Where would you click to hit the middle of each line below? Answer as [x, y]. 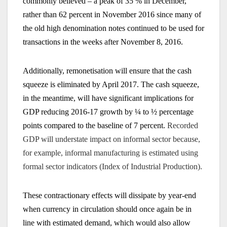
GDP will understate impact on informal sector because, [111, 139]
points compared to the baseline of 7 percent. [95, 126]
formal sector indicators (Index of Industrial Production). [112, 167]
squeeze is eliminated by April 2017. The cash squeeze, [111, 85]
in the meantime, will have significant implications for [108, 98]
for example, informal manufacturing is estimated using [110, 153]
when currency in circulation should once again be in [107, 209]
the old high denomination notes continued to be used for [113, 28]
